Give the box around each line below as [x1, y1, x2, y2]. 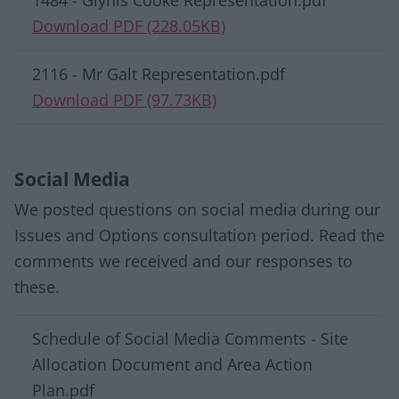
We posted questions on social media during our [14, 199, 380, 220]
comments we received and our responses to [14, 250, 353, 272]
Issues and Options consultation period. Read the [14, 224, 385, 246]
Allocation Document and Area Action [32, 354, 313, 375]
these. [14, 276, 60, 297]
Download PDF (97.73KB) [32, 89, 216, 110]
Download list [13, 312, 153, 340]
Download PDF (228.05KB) [32, 15, 225, 37]
